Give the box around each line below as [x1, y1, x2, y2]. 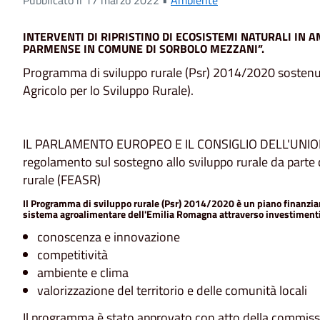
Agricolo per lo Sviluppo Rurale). [23, 81, 194, 101]
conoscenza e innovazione [37, 227, 180, 247]
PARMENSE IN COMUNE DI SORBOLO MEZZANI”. [23, 39, 264, 57]
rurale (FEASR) [23, 170, 101, 190]
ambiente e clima [37, 263, 129, 283]
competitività [37, 245, 108, 265]
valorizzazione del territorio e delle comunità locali [37, 281, 307, 301]
